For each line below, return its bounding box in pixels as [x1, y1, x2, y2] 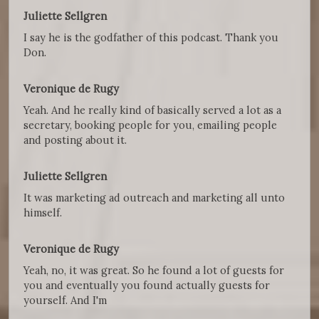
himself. [23, 206, 62, 220]
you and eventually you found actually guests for [23, 278, 270, 293]
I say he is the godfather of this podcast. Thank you [23, 31, 278, 45]
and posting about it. [23, 133, 127, 147]
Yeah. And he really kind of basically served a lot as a [23, 103, 281, 117]
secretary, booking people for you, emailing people [23, 118, 277, 132]
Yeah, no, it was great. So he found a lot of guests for [23, 263, 284, 278]
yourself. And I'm [23, 293, 107, 308]
